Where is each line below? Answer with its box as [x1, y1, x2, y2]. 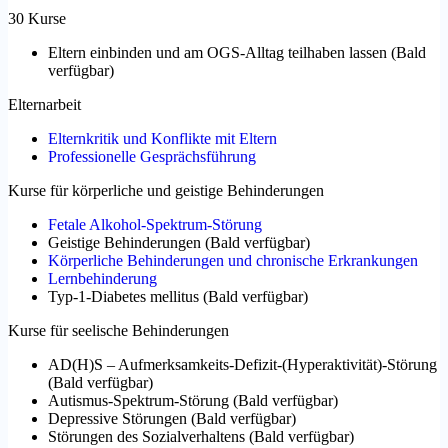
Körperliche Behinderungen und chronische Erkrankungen [48, 252, 418, 270]
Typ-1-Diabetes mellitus [48, 288, 199, 306]
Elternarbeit [8, 96, 81, 114]
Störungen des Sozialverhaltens [48, 428, 245, 446]
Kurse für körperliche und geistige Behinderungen [8, 182, 324, 200]
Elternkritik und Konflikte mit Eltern [48, 130, 277, 148]
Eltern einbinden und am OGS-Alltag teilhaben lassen [48, 44, 387, 62]
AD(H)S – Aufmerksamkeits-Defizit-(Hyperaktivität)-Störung [48, 356, 437, 374]
